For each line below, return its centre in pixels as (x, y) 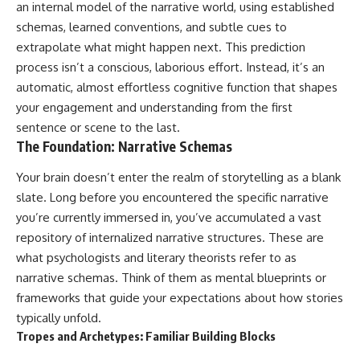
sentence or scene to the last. (98, 128)
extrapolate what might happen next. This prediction (161, 47)
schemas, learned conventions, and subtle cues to (151, 27)
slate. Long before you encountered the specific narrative (172, 197)
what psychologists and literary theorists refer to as (156, 257)
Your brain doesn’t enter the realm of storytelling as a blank (178, 177)
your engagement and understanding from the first (154, 108)
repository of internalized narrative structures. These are (170, 237)
